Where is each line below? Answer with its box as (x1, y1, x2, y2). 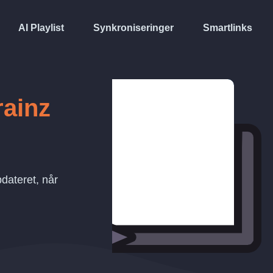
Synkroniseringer (93, 22, 174, 33)
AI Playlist (18, 22, 64, 33)
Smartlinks (203, 22, 252, 33)
